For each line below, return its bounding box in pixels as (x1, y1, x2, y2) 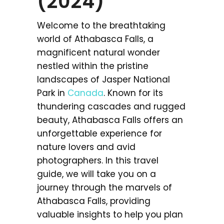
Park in (37, 86, 67, 99)
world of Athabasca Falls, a (37, 32, 153, 45)
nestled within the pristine (37, 59, 148, 72)
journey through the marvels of (37, 181, 172, 193)
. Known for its (103, 86, 163, 99)
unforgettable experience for (37, 127, 162, 139)
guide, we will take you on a (37, 167, 156, 180)
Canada (67, 86, 103, 99)
